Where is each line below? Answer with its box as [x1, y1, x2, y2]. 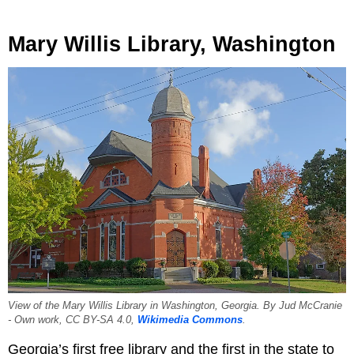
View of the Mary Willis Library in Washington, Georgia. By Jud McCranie [8, 300, 342, 312]
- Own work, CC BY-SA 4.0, [8, 314, 137, 326]
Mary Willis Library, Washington [8, 32, 336, 56]
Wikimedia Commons [137, 314, 243, 326]
